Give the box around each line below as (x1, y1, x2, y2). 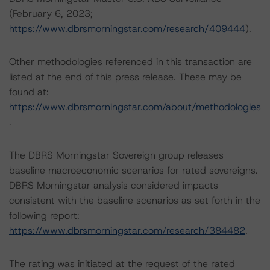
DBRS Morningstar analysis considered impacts (9, 179, 218, 192)
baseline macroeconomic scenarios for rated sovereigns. (9, 164, 258, 177)
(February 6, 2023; (9, 7, 93, 20)
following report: (9, 209, 80, 222)
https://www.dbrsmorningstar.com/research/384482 (9, 224, 245, 237)
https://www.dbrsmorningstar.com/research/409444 (9, 22, 245, 35)
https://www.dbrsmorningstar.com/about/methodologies (9, 101, 261, 113)
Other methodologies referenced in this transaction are (9, 55, 252, 68)
